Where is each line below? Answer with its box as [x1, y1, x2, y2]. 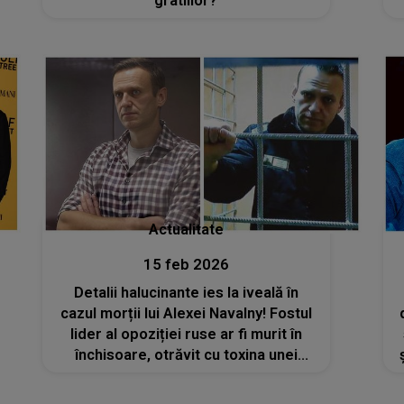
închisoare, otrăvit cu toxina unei [74, 346, 298, 363]
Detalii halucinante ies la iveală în [73, 284, 298, 301]
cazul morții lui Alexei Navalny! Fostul [60, 305, 312, 322]
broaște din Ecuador [115, 367, 257, 384]
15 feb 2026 [142, 256, 229, 273]
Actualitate [148, 221, 224, 238]
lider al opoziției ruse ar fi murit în [69, 326, 302, 343]
